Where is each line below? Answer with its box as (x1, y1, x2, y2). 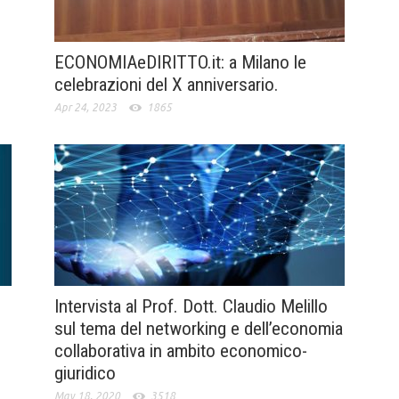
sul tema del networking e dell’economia (53, 317, 343, 339)
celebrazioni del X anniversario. (53, 73, 279, 95)
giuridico (53, 362, 116, 384)
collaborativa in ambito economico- (53, 339, 307, 362)
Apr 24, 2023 (53, 101, 117, 113)
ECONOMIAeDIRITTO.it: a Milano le (53, 51, 306, 73)
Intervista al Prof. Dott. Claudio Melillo (53, 295, 328, 317)
